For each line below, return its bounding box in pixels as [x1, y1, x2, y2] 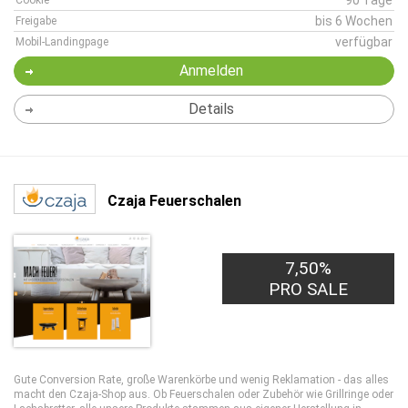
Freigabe [15, 15, 56, 27]
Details [188, 100, 234, 117]
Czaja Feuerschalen [107, 191, 241, 209]
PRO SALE [269, 279, 349, 300]
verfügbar [335, 35, 393, 49]
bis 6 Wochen [315, 14, 393, 28]
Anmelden [178, 62, 243, 79]
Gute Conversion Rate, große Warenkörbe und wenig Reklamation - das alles [14, 373, 389, 386]
